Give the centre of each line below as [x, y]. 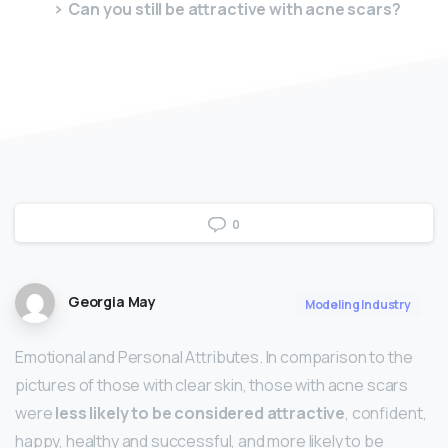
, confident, [386, 412]
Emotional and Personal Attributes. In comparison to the [214, 356]
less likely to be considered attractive [200, 412]
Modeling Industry [357, 304]
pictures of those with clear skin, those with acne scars [212, 384]
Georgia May [112, 302]
